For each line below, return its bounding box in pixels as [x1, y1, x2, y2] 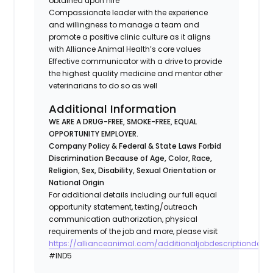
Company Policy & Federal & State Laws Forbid [49, 140, 222, 151]
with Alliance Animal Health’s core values [49, 43, 204, 54]
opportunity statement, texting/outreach [49, 201, 198, 212]
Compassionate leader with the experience [49, 7, 208, 18]
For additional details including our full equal [49, 189, 218, 200]
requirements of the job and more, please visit [49, 225, 218, 236]
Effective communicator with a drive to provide [49, 55, 222, 66]
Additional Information [49, 101, 177, 116]
